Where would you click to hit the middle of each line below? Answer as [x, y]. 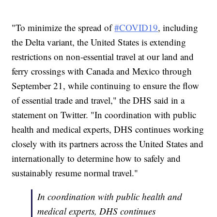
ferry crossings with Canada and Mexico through [102, 71]
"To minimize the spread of [63, 28]
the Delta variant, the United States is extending [99, 42]
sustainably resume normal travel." [75, 173]
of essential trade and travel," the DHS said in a [98, 100]
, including [178, 28]
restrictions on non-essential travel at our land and [103, 57]
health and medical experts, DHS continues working [108, 129]
